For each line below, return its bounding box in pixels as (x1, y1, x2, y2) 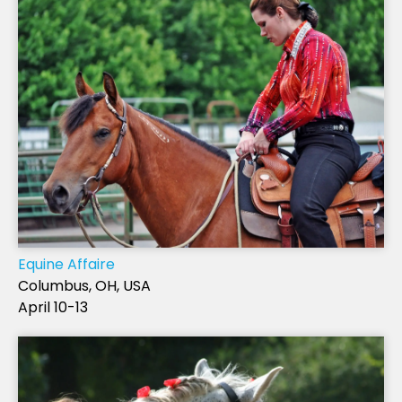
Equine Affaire (18, 253, 115, 275)
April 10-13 (18, 296, 88, 318)
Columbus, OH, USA (18, 275, 151, 296)
